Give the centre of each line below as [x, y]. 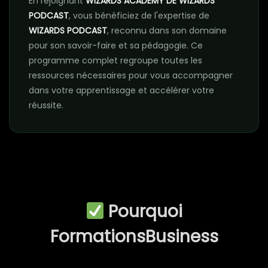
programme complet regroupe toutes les [115, 61]
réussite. [46, 106]
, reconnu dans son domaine [167, 31]
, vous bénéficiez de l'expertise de [139, 16]
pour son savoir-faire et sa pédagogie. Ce [116, 46]
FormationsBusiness [134, 237]
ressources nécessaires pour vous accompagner [131, 76]
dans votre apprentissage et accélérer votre [121, 91]
